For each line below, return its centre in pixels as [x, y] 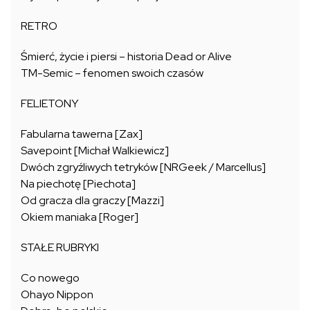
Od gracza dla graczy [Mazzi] [92, 200]
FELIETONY [49, 103]
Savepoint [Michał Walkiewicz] [95, 150]
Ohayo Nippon [57, 294]
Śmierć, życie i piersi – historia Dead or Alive [126, 56]
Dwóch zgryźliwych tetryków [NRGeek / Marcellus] [143, 167]
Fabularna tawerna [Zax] [82, 134]
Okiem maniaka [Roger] [80, 217]
